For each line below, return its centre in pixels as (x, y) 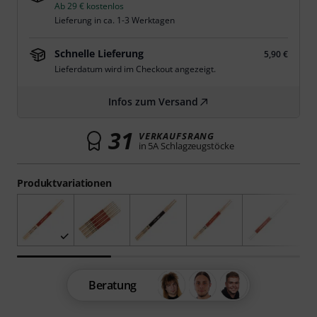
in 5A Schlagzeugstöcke (186, 146)
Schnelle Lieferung (99, 53)
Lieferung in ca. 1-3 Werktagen (115, 20)
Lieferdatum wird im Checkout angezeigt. (135, 69)
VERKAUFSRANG (177, 136)
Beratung (113, 286)
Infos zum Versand (153, 102)
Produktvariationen (65, 183)
